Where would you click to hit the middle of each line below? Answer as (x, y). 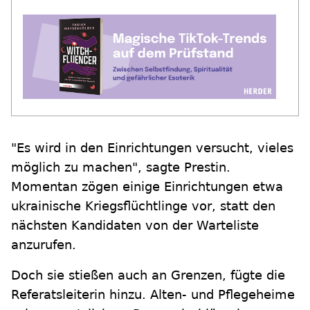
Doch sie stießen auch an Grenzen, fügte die (148, 275)
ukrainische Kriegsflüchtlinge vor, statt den (143, 206)
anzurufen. (44, 245)
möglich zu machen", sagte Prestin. (121, 167)
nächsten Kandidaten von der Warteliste (135, 226)
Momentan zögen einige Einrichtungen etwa (147, 187)
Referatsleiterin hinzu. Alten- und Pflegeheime (153, 295)
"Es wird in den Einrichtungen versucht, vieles (152, 148)
